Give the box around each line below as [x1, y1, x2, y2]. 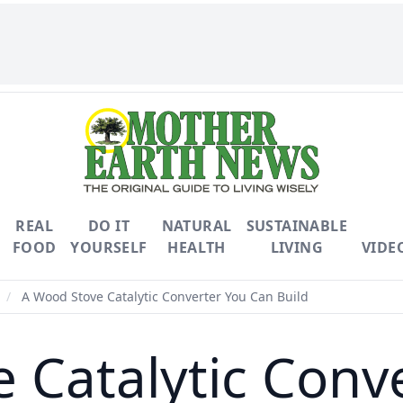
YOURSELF [70, 237, 148, 257]
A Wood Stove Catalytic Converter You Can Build [18, 288, 309, 305]
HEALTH [167, 237, 226, 257]
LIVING [270, 237, 323, 257]
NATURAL [161, 216, 232, 236]
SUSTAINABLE [246, 216, 347, 236]
